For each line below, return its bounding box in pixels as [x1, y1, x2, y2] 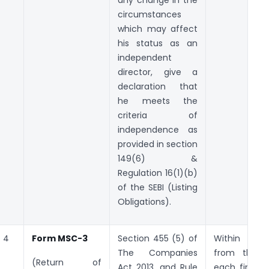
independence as [118, 123, 198, 136]
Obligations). [118, 195, 171, 208]
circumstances [118, 8, 181, 20]
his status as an [118, 37, 198, 49]
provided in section [118, 138, 198, 150]
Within [214, 232, 253, 244]
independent [118, 51, 172, 64]
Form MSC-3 [32, 232, 88, 244]
